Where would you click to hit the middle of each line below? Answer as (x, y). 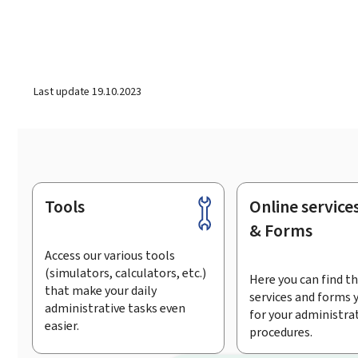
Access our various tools (109, 256)
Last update (63, 91)
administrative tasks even (115, 308)
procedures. (280, 332)
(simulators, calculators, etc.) (125, 273)
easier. (62, 326)
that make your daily (100, 291)
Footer (55, 211)
